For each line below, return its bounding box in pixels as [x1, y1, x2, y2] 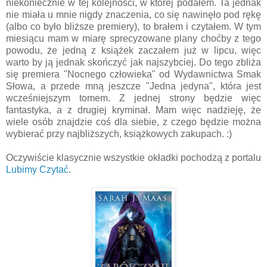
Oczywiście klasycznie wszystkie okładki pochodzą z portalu [6, 152, 261, 163]
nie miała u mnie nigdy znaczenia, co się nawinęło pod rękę [6, 9, 261, 20]
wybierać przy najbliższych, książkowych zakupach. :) [6, 128, 232, 139]
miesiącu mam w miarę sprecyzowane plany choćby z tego [6, 33, 261, 44]
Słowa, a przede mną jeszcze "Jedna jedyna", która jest [6, 80, 261, 91]
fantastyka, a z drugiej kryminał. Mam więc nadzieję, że [6, 104, 261, 115]
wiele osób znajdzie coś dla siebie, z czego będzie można [6, 116, 261, 127]
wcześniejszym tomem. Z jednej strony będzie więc [6, 92, 261, 103]
